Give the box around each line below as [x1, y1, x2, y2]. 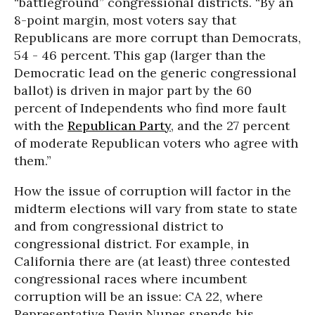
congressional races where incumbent [14, 271, 247, 287]
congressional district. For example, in [14, 236, 249, 252]
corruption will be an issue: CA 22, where [14, 288, 263, 304]
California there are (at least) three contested [14, 253, 290, 269]
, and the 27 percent [171, 117, 290, 134]
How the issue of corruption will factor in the [14, 183, 291, 199]
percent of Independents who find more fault [14, 100, 286, 116]
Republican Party [67, 117, 171, 134]
